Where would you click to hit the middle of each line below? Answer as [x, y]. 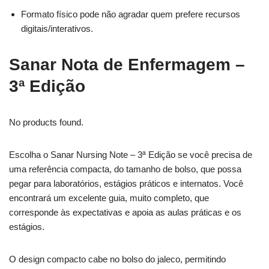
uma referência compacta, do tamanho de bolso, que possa [125, 169]
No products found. [46, 122]
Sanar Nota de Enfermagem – [127, 64]
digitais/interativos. [57, 28]
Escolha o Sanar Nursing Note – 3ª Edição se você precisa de [131, 154]
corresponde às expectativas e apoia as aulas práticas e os [125, 212]
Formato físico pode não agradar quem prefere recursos [131, 14]
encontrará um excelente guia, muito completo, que [109, 198]
